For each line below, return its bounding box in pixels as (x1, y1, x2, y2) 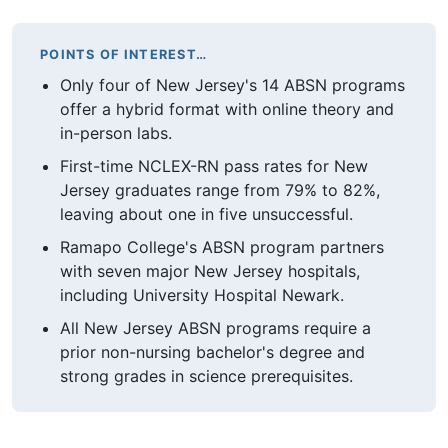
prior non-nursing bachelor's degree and (60, 341, 365, 362)
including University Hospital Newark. (60, 284, 344, 305)
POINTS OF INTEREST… (40, 46, 208, 62)
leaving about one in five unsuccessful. (60, 203, 353, 224)
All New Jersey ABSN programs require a (60, 317, 371, 338)
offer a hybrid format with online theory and (60, 99, 394, 120)
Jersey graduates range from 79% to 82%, (60, 179, 380, 200)
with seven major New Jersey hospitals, (60, 260, 360, 281)
